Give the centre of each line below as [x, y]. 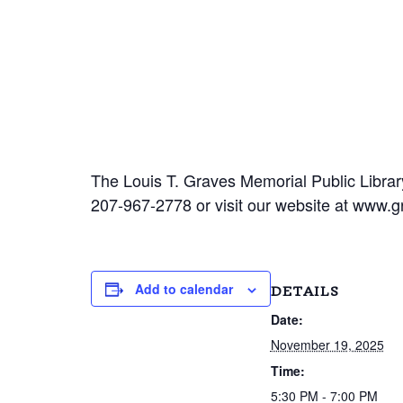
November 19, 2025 [327, 344]
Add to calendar [184, 289]
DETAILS [304, 291]
